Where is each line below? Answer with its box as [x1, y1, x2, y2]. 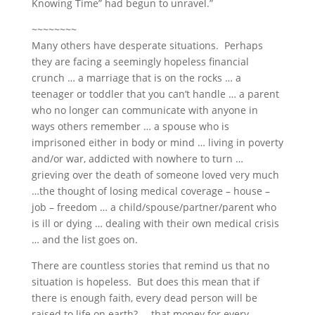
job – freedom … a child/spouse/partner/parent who [31, 200, 276, 214]
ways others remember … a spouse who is [31, 120, 229, 134]
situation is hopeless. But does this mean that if [31, 275, 259, 289]
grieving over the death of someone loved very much [31, 168, 279, 182]
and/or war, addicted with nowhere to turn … [31, 152, 243, 166]
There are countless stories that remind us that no [31, 259, 269, 273]
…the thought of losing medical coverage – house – [31, 184, 270, 198]
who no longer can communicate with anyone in [31, 103, 258, 117]
